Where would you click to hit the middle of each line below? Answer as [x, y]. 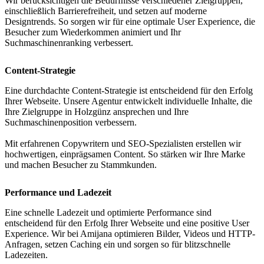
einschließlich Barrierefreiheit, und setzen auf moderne [106, 11]
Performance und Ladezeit [58, 193]
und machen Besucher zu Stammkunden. [81, 164]
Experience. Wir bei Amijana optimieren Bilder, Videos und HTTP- [130, 234]
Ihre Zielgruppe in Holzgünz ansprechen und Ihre [97, 111]
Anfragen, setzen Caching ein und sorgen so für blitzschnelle [118, 245]
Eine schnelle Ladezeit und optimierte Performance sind [108, 213]
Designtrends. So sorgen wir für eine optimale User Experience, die [130, 21]
